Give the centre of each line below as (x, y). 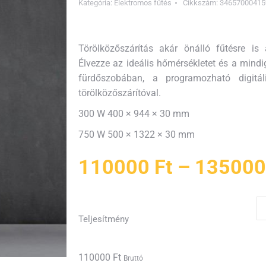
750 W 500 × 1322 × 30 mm (137, 134)
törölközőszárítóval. (120, 93)
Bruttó (133, 258)
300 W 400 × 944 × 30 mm (134, 114)
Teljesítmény (104, 219)
